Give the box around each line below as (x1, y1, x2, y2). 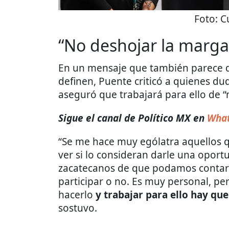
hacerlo (58, 188, 93, 201)
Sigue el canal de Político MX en (58, 111, 204, 125)
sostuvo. (58, 201, 97, 215)
